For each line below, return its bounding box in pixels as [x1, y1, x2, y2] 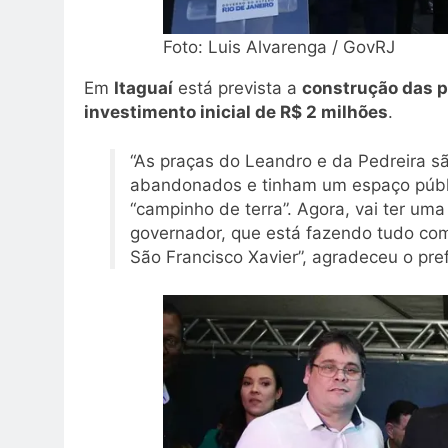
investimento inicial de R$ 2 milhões [84, 101, 388, 122]
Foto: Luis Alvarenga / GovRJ [162, 36, 395, 57]
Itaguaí [114, 77, 173, 98]
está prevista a [173, 77, 302, 98]
